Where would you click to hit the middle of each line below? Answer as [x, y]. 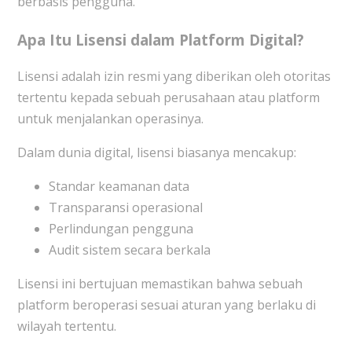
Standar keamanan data [119, 187]
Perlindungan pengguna [121, 229]
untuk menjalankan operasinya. [110, 119]
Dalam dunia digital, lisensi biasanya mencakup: [156, 153]
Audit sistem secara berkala [129, 250]
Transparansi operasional [125, 208]
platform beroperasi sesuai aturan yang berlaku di [166, 305]
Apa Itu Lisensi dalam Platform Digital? [160, 39]
